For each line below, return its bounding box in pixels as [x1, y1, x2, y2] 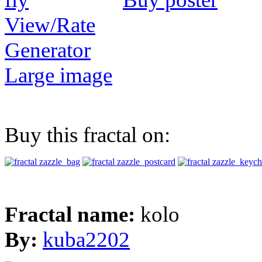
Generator [5, 38, 91, 63]
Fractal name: [5, 202, 140, 227]
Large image [5, 63, 112, 88]
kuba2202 [43, 227, 130, 252]
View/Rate [5, 13, 95, 37]
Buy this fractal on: [5, 123, 170, 147]
